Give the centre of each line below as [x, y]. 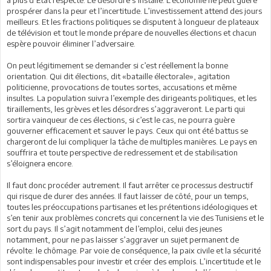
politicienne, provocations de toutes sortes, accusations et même [122, 87]
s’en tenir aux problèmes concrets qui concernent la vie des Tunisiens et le [135, 218]
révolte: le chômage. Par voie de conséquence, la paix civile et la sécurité [134, 250]
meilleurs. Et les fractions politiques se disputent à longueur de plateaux [133, 22]
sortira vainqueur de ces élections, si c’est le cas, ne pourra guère [121, 120]
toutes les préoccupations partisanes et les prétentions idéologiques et [132, 207]
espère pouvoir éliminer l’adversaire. [71, 44]
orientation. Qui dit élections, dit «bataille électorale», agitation [118, 76]
